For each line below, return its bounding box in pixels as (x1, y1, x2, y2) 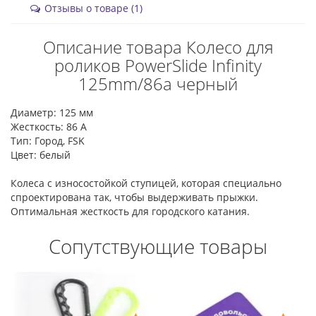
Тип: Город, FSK (11, 134, 85, 148)
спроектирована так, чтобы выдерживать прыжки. (11, 190, 258, 205)
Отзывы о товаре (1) (42, 1, 142, 16)
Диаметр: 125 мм (11, 106, 93, 120)
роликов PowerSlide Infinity (54, 54, 262, 78)
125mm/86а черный (78, 72, 238, 96)
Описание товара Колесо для (42, 35, 274, 59)
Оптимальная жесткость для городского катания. (11, 205, 250, 219)
